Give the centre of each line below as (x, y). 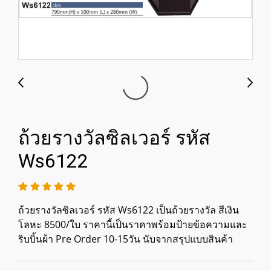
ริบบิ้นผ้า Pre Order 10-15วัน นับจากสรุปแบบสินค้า (126, 239)
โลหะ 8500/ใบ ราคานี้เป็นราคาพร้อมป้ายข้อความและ (133, 224)
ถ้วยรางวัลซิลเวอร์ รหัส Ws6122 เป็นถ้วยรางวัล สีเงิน (129, 210)
